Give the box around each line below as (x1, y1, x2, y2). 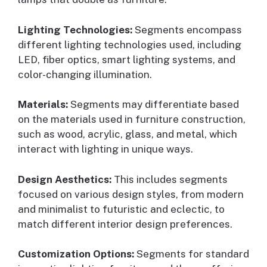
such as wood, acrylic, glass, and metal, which (18, 128, 237, 141)
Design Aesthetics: (18, 173, 111, 185)
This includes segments (111, 173, 228, 185)
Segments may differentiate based (68, 98, 239, 111)
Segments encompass (132, 23, 242, 36)
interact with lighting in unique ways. (18, 143, 193, 156)
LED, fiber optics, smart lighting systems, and (18, 53, 235, 66)
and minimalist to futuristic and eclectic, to (18, 203, 225, 215)
